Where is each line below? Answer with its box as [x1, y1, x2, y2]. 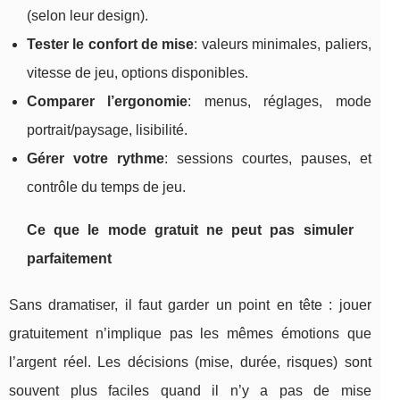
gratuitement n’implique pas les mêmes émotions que [9, 325, 371, 341]
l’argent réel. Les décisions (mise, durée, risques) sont [9, 354, 371, 370]
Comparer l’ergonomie [27, 93, 188, 109]
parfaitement [27, 250, 112, 266]
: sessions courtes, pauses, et [163, 150, 371, 166]
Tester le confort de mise [27, 36, 195, 52]
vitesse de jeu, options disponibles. [27, 64, 248, 80]
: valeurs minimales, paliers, [194, 36, 371, 52]
